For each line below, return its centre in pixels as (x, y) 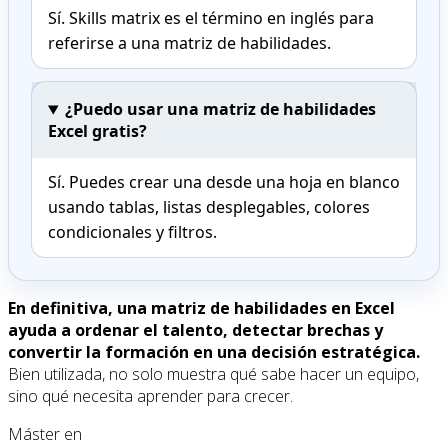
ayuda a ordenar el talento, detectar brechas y (195, 330)
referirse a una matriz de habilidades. (189, 43)
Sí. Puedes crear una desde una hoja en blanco (224, 182)
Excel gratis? (97, 131)
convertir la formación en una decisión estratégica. (214, 352)
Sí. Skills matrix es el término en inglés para (211, 18)
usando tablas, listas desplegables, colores (209, 207)
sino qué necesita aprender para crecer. (150, 396)
